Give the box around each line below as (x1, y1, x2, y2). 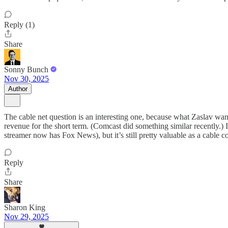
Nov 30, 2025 (4, 74, 49, 83)
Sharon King (4, 203, 45, 212)
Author (8, 85, 27, 93)
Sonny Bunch (4, 65, 48, 74)
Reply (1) (4, 20, 35, 29)
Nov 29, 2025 (4, 212, 49, 221)
